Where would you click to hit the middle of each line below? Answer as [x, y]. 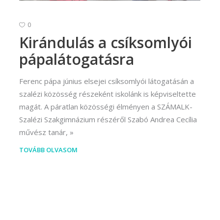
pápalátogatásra [77, 59]
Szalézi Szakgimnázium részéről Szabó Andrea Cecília [108, 120]
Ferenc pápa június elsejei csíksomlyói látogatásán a [107, 81]
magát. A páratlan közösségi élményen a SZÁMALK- [106, 107]
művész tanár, [43, 132]
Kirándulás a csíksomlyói [106, 43]
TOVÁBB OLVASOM [48, 150]
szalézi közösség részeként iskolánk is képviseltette [108, 94]
